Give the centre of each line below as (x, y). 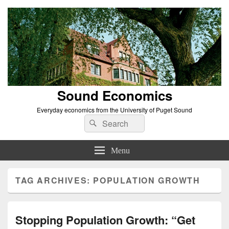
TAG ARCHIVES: (54, 180)
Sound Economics (114, 95)
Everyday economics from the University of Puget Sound (114, 109)
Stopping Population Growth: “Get (105, 220)
